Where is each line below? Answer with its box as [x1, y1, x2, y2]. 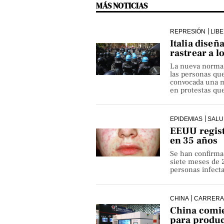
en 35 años [169, 134, 218, 147]
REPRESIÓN [169, 28, 205, 35]
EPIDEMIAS [169, 115, 202, 122]
